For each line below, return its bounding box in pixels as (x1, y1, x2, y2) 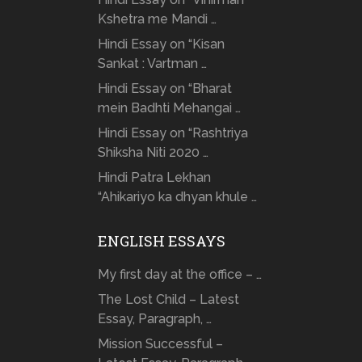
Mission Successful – (97, 336, 223, 352)
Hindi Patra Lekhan (97, 170, 211, 186)
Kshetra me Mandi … (97, 11, 217, 27)
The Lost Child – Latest (97, 292, 239, 308)
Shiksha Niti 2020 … (97, 145, 208, 161)
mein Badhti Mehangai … (97, 100, 241, 116)
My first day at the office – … (97, 267, 262, 283)
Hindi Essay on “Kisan (97, 36, 225, 53)
